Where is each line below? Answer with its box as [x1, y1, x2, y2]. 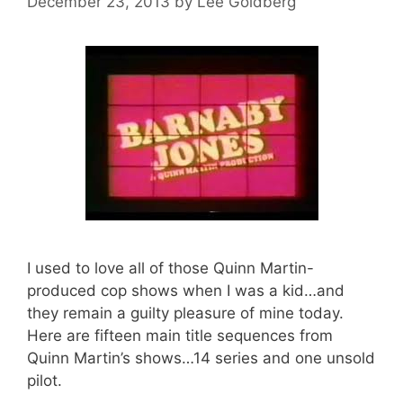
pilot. [27, 371, 62, 390]
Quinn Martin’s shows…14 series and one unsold [27, 348, 375, 367]
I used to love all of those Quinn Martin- [27, 258, 314, 277]
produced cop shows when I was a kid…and [27, 281, 345, 300]
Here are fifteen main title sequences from [27, 326, 333, 345]
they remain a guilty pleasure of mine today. [27, 303, 344, 322]
